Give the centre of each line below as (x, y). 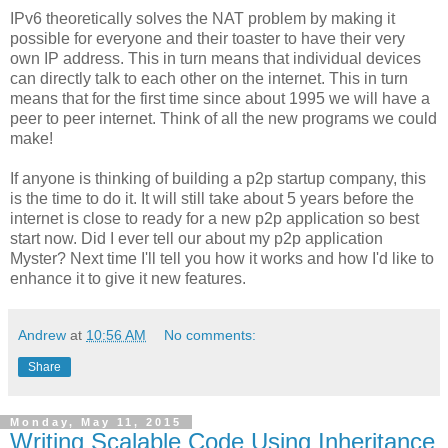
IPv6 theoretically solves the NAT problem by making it (202, 18)
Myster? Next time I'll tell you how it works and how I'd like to (222, 258)
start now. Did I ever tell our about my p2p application (196, 238)
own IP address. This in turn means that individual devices (215, 58)
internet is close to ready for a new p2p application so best (214, 218)
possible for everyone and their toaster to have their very (207, 38)
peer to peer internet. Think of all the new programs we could (223, 118)
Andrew (42, 334)
